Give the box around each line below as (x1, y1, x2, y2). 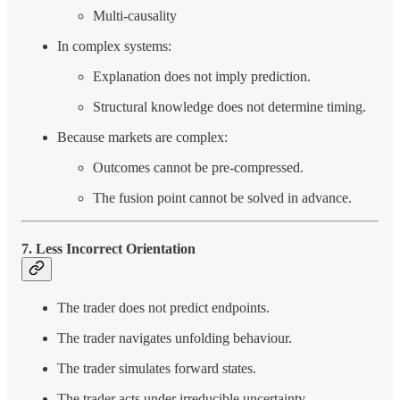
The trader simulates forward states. (57, 361, 256, 377)
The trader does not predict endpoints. (57, 300, 270, 316)
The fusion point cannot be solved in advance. (93, 189, 352, 205)
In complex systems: (57, 37, 171, 54)
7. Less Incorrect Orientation (21, 241, 196, 257)
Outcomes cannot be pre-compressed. (93, 159, 304, 175)
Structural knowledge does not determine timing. (93, 98, 366, 114)
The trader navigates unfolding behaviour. (57, 330, 292, 346)
